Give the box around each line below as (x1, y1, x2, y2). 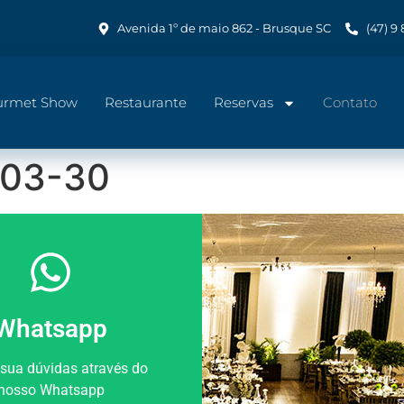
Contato (323, 94, 377, 111)
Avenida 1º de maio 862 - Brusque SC (117, 21, 331, 35)
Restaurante (105, 94, 187, 111)
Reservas (214, 94, 273, 111)
